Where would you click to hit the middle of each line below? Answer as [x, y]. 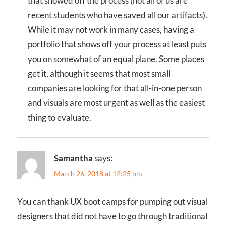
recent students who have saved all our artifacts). [118, 15]
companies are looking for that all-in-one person [115, 88]
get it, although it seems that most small [99, 73]
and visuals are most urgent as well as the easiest [117, 102]
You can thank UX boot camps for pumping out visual [112, 201]
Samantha [73, 158]
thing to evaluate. [60, 117]
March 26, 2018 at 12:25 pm [98, 173]
